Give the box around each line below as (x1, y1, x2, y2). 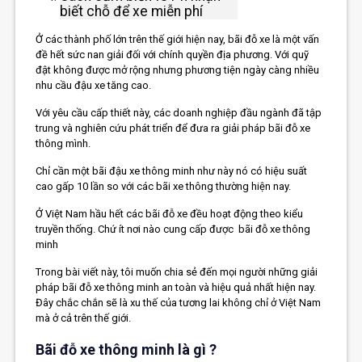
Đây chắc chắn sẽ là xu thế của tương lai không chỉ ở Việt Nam (36, 296, 322, 309)
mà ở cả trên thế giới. (36, 311, 132, 324)
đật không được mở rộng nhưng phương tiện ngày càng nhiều (36, 63, 320, 76)
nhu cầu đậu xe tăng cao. (36, 78, 152, 91)
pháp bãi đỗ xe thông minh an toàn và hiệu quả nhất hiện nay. (36, 280, 317, 293)
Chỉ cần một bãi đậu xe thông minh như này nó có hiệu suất (36, 164, 308, 177)
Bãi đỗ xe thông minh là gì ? (36, 340, 217, 358)
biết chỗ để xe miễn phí (60, 2, 204, 19)
